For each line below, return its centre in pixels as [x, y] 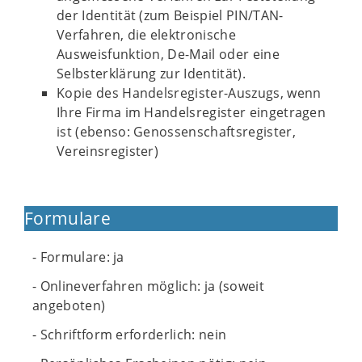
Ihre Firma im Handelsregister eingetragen [192, 112]
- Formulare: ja [78, 257]
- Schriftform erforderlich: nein [130, 335]
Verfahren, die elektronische [146, 35]
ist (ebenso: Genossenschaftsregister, [176, 132]
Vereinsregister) [108, 151]
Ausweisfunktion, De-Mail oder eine [168, 54]
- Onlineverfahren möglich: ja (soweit [148, 286]
